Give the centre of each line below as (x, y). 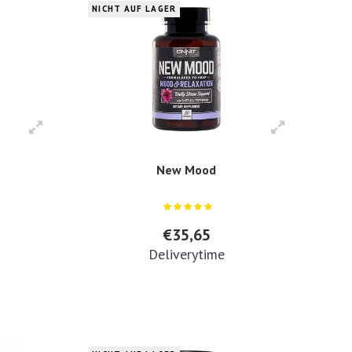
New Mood (187, 170)
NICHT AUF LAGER (134, 8)
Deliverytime (186, 255)
